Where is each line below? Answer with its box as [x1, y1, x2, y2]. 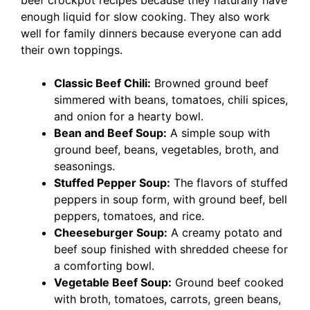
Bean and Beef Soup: [54, 126, 167, 140]
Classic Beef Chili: [54, 76, 151, 90]
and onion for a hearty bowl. [54, 109, 203, 123]
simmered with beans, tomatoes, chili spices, [54, 93, 288, 107]
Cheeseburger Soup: [54, 226, 167, 239]
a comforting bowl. [54, 259, 154, 273]
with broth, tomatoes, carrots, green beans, [54, 292, 281, 306]
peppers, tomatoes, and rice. [54, 209, 204, 223]
